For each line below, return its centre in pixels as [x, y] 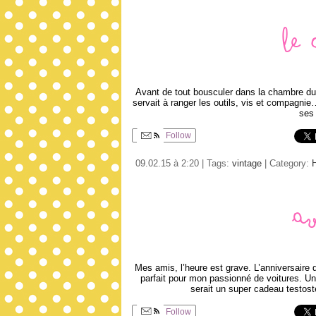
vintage [247, 163]
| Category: [287, 163]
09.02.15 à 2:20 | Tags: [184, 163]
